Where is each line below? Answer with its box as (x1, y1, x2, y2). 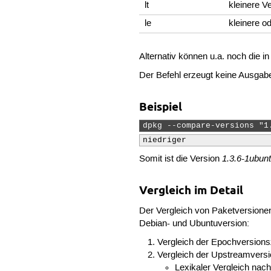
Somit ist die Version (139, 154, 223, 165)
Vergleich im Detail (139, 183, 244, 198)
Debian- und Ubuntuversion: (139, 218, 250, 229)
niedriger (143, 136, 187, 145)
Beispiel (139, 100, 183, 114)
